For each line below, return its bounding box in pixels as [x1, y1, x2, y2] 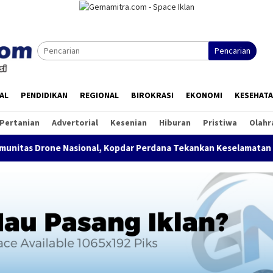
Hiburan [159, 117, 191, 129]
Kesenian [110, 117, 147, 129]
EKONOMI [186, 90, 222, 101]
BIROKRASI [131, 90, 174, 101]
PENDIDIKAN [21, 90, 68, 101]
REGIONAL [80, 90, 119, 101]
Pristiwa [203, 117, 237, 129]
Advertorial [52, 117, 98, 129]
